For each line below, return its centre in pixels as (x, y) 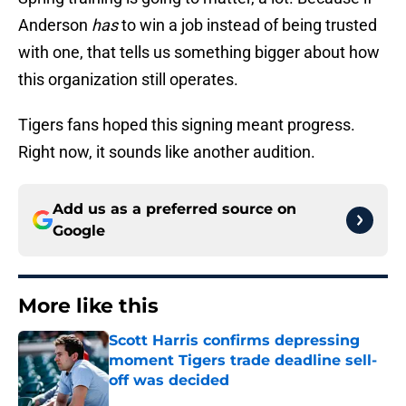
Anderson (55, 25)
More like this (88, 306)
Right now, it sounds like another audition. (167, 152)
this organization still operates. (128, 80)
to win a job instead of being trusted (247, 25)
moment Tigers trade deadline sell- (243, 361)
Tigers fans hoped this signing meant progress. (187, 125)
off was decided (169, 381)
